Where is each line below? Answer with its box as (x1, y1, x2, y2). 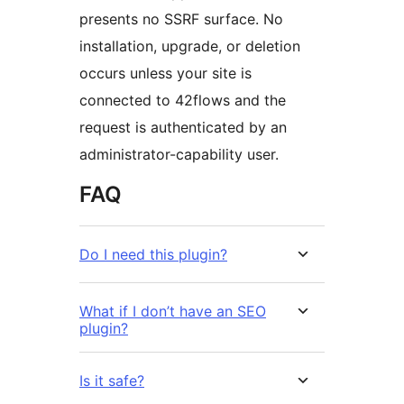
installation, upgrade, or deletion (79, 36, 300, 55)
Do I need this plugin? (79, 244, 227, 263)
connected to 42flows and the (79, 90, 286, 109)
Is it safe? (79, 371, 144, 390)
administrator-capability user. (79, 144, 279, 163)
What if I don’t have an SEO (79, 301, 266, 320)
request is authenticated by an (79, 117, 287, 136)
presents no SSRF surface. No (79, 9, 283, 28)
